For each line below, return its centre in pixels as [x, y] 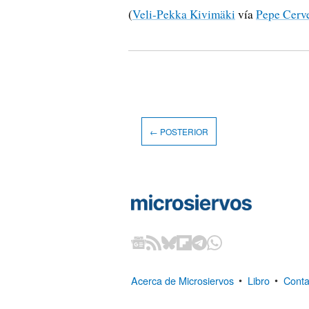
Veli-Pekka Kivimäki [184, 14]
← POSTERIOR [179, 132]
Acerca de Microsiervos [182, 280]
